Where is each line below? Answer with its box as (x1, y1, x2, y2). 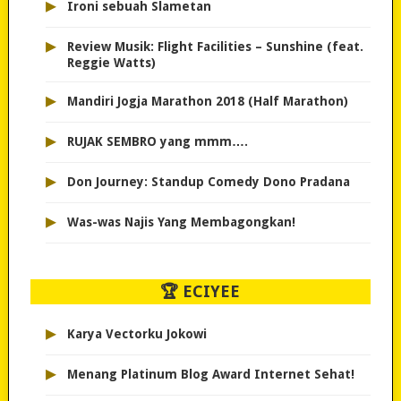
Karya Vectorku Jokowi (66, 327, 207, 342)
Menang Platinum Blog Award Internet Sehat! (66, 367, 354, 382)
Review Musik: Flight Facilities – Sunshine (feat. (66, 39, 363, 55)
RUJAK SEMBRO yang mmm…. (66, 134, 248, 149)
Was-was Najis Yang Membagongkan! (66, 215, 295, 230)
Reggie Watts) (66, 55, 156, 71)
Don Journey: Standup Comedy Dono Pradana (66, 175, 350, 190)
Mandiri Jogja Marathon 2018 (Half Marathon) (66, 94, 348, 109)
